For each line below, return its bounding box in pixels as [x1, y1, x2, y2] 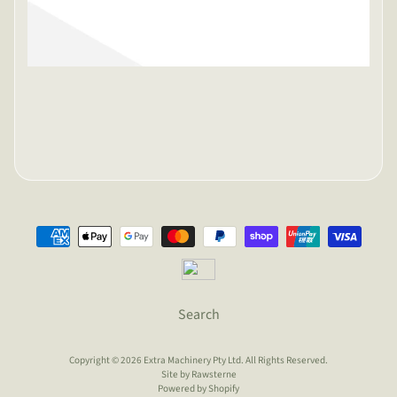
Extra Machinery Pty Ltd [144, 353, 241, 367]
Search [177, 304, 220, 324]
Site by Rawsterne [160, 367, 237, 381]
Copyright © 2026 [69, 353, 144, 367]
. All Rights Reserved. [241, 353, 328, 367]
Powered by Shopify [158, 381, 239, 395]
